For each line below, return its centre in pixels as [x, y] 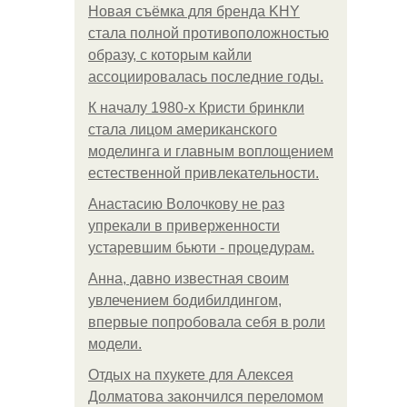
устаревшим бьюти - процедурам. [201, 248]
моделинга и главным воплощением [211, 151]
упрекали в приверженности [184, 226]
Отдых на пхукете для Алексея [191, 375]
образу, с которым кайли [170, 55]
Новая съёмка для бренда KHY [194, 11]
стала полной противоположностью [208, 33]
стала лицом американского [183, 129]
